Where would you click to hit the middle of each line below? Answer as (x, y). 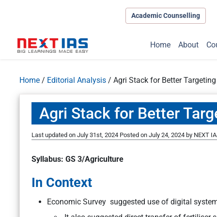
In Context (62, 183)
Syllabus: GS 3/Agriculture (77, 159)
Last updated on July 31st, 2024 (76, 135)
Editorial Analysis (77, 80)
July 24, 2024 (167, 135)
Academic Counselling (165, 15)
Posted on (134, 135)
